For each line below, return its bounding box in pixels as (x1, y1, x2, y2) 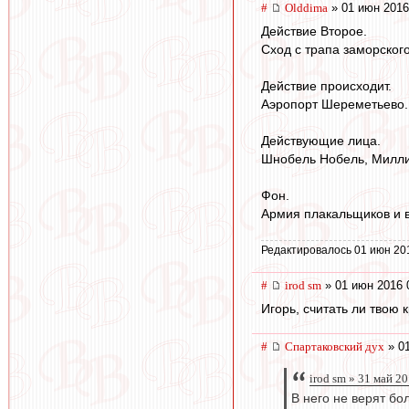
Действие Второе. (261, 24, 367, 39)
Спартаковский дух (285, 340, 384, 354)
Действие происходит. (261, 79, 392, 94)
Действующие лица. (261, 133, 381, 149)
